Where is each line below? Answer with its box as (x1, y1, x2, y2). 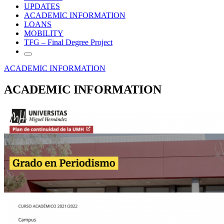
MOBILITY (24, 28, 63, 37)
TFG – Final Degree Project (24, 37, 112, 46)
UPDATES (24, 1, 60, 10)
